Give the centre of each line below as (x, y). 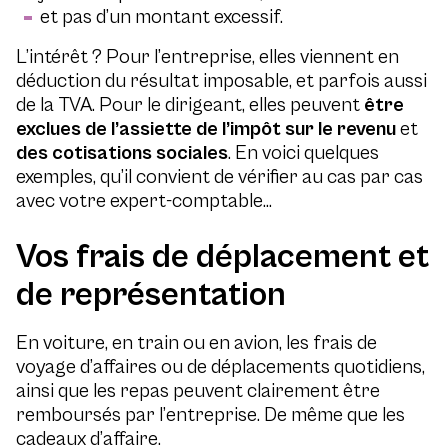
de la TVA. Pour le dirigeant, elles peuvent (190, 105)
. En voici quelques (303, 153)
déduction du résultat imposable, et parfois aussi (221, 81)
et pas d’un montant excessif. (161, 17)
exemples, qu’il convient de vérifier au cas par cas (219, 177)
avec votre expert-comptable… (144, 201)
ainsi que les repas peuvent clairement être (198, 391)
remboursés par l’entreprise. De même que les (210, 415)
